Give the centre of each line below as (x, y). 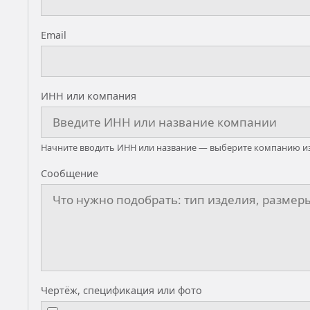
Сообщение (70, 173)
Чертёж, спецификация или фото (121, 290)
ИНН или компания (89, 96)
